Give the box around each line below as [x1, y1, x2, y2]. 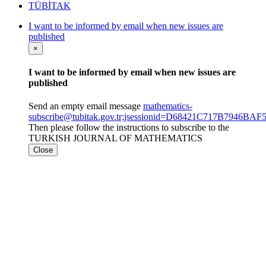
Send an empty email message [28, 101, 143, 112]
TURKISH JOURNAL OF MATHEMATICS [28, 133, 202, 144]
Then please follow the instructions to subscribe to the [28, 122, 229, 133]
